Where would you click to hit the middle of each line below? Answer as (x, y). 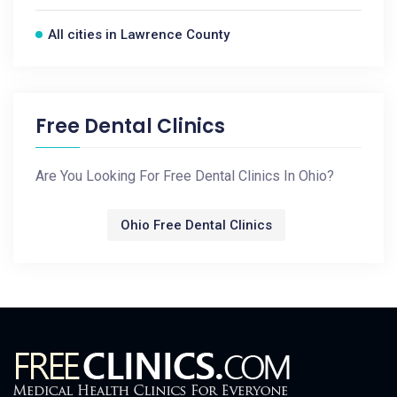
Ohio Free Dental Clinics (196, 225)
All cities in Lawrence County (139, 35)
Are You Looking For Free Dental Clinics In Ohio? (185, 176)
